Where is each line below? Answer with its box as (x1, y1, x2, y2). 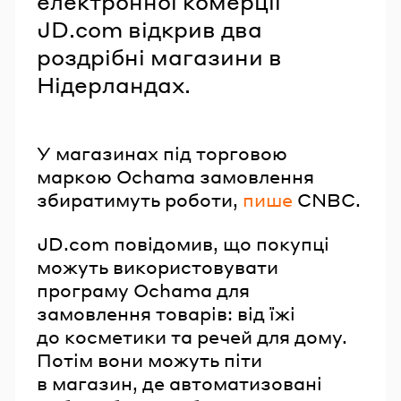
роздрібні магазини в (37, 42, 282, 71)
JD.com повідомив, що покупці (37, 231, 329, 255)
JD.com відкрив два (37, 14, 262, 43)
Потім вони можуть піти (37, 347, 262, 371)
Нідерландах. (37, 70, 191, 98)
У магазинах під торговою (37, 141, 287, 165)
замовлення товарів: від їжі (37, 301, 295, 325)
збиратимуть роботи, (37, 187, 243, 211)
